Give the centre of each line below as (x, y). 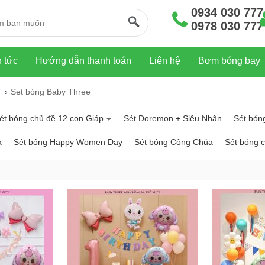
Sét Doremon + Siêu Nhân (173, 118)
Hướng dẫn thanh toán (83, 61)
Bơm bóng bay (229, 61)
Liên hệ (165, 61)
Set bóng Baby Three (51, 92)
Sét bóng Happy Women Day (68, 142)
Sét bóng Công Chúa (174, 142)
